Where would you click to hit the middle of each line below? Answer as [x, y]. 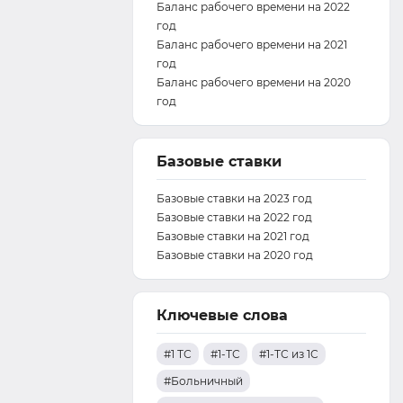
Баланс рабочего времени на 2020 [253, 82]
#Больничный [203, 381]
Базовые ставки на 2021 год [233, 236]
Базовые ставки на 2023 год [234, 198]
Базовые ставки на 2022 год [234, 217]
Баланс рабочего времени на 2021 [251, 45]
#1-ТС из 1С [288, 354]
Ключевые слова [222, 315]
